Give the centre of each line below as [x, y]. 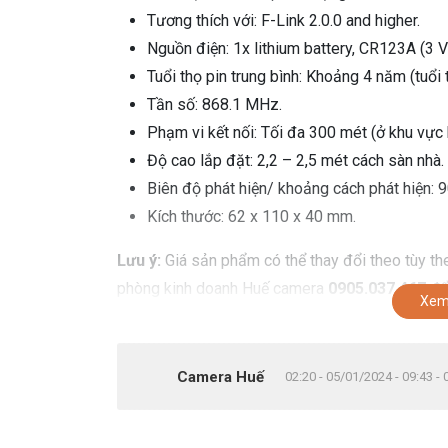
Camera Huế [220, 376]
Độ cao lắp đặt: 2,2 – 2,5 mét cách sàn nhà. [295, 160]
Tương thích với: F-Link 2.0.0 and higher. [283, 20]
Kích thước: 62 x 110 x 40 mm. [251, 216]
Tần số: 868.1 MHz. [214, 104]
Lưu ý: [139, 260]
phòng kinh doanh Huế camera [222, 288]
